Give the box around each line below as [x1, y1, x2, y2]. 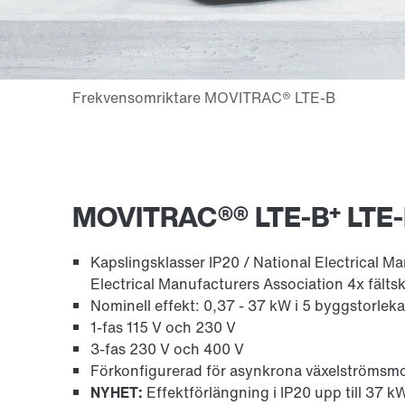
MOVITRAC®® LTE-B [72, 196, 329, 237]
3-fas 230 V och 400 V [90, 337, 244, 360]
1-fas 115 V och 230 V [90, 316, 236, 338]
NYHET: [90, 381, 143, 403]
